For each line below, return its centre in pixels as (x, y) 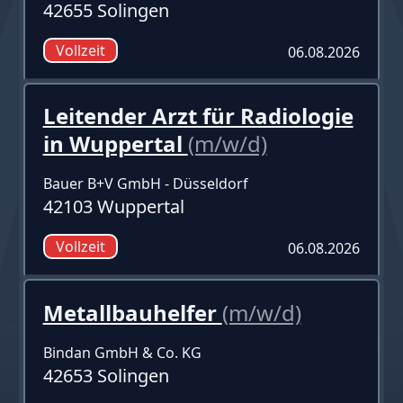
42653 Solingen (106, 375)
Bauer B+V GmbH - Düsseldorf (145, 183)
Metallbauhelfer (132, 312)
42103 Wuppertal (113, 206)
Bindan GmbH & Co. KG (122, 352)
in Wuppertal (115, 143)
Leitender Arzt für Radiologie (198, 115)
